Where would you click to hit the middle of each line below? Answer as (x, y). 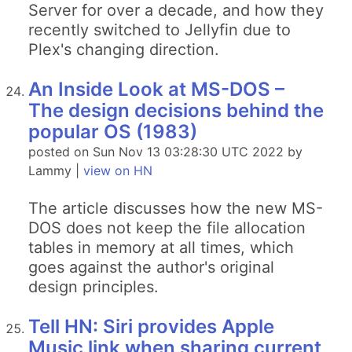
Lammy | (56, 170)
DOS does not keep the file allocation (167, 228)
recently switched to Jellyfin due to (159, 30)
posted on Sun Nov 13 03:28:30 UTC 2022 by (165, 152)
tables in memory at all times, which (161, 247)
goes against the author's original (151, 267)
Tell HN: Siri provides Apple (151, 326)
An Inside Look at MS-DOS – (156, 89)
